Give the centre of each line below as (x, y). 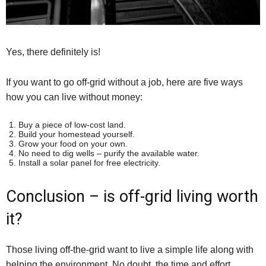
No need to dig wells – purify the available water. (109, 153)
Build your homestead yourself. (77, 134)
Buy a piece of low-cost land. (72, 125)
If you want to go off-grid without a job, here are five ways (124, 83)
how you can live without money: (74, 97)
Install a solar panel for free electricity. (89, 163)
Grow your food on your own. (73, 144)
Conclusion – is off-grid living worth (132, 197)
